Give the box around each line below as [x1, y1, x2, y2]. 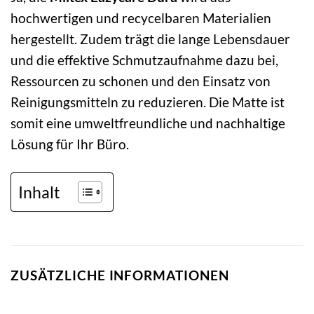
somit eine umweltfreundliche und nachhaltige [11, 115, 285, 132]
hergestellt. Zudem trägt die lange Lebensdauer [11, 31, 290, 48]
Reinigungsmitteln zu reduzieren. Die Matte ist [11, 94, 285, 111]
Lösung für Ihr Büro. [11, 136, 129, 153]
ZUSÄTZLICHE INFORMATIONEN [11, 267, 229, 284]
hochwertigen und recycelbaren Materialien [11, 10, 271, 27]
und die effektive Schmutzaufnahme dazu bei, [11, 52, 278, 69]
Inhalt [18, 182, 60, 203]
